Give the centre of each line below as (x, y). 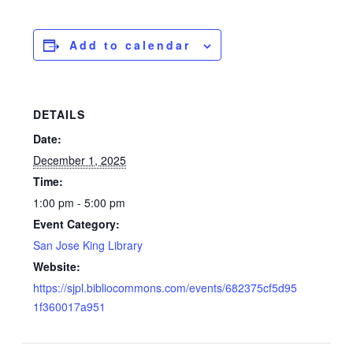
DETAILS (59, 115)
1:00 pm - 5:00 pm (80, 203)
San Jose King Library (88, 245)
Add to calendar (130, 45)
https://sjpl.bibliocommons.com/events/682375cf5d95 (165, 288)
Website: (57, 267)
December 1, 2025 (80, 160)
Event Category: (77, 224)
